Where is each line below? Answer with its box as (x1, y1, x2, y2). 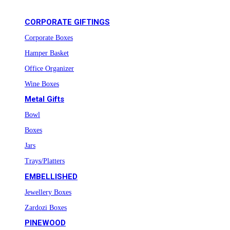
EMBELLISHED (25, 171, 78, 181)
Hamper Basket (25, 49, 69, 57)
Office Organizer (25, 64, 74, 72)
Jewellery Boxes (25, 188, 71, 196)
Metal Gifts (25, 94, 64, 104)
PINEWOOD (25, 218, 66, 228)
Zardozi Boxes (25, 203, 67, 212)
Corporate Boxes (25, 33, 73, 42)
